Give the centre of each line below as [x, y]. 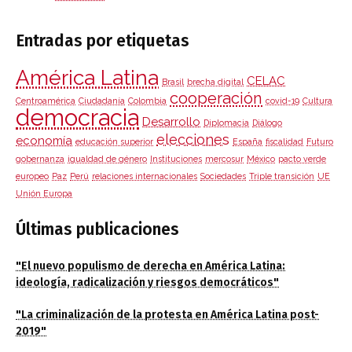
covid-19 [282, 101]
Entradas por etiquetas [103, 41]
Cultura [317, 101]
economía [44, 141]
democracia [77, 118]
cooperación [216, 99]
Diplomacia [226, 123]
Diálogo [267, 123]
